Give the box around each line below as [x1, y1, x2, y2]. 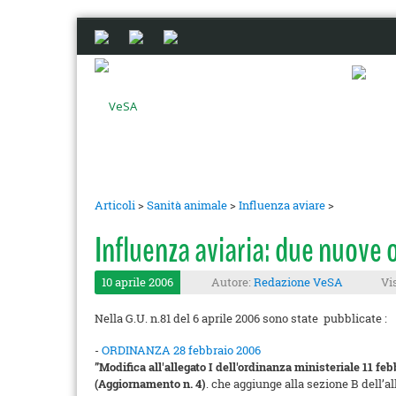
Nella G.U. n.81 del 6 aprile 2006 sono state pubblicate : [95, 310, 387, 326]
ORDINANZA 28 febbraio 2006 [102, 342, 261, 358]
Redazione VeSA [254, 274, 343, 290]
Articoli [95, 197, 135, 213]
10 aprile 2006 [102, 274, 173, 290]
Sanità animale [147, 197, 227, 213]
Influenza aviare [239, 197, 325, 213]
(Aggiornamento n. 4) [95, 376, 206, 392]
